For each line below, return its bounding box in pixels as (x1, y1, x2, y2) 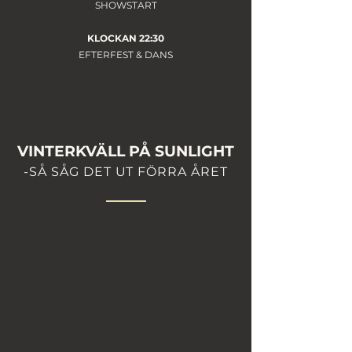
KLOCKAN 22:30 (87, 32, 164, 44)
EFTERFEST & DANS (79, 49, 173, 60)
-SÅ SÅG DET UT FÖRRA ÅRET (24, 164, 228, 179)
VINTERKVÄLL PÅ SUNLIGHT (17, 142, 234, 160)
